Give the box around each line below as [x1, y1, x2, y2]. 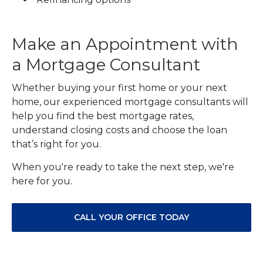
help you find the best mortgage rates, [12, 110, 194, 122]
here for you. [12, 176, 72, 187]
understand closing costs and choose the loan [12, 124, 227, 136]
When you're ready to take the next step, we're [12, 161, 234, 173]
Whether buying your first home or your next [12, 82, 227, 94]
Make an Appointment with [12, 34, 238, 55]
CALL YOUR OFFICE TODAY [74, 212, 189, 223]
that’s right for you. [12, 139, 101, 150]
